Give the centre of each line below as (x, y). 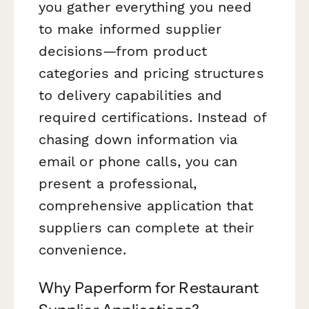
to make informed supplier (130, 29)
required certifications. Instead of (152, 117)
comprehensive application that (146, 205)
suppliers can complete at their (147, 227)
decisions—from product (123, 51)
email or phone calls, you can (138, 161)
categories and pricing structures (151, 73)
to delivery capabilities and (131, 95)
